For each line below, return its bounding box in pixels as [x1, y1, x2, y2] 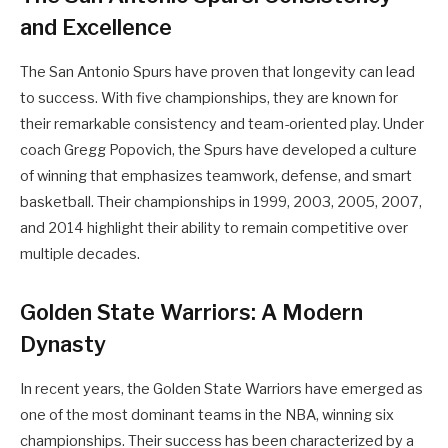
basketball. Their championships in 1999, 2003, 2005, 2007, [20, 193, 422, 212]
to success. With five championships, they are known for [20, 89, 398, 108]
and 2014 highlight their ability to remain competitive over [20, 219, 408, 238]
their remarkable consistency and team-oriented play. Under [20, 115, 424, 134]
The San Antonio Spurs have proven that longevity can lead [20, 63, 415, 82]
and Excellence [20, 13, 172, 40]
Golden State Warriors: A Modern [20, 299, 363, 326]
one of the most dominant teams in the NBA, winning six [20, 406, 394, 425]
